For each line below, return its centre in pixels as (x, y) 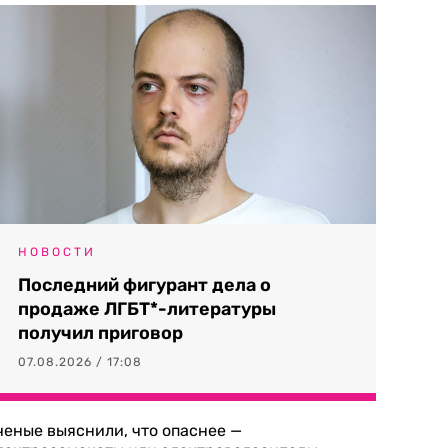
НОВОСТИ (57, 252)
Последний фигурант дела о (144, 285)
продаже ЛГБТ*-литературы (147, 309)
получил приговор (100, 333)
